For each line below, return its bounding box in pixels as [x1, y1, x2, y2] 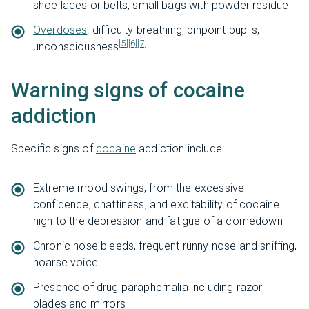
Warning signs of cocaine [11, 77, 245, 102]
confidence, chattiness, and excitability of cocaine [33, 197, 280, 211]
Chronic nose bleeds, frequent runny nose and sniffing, [33, 239, 297, 252]
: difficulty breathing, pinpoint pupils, [87, 23, 259, 37]
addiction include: [136, 141, 225, 155]
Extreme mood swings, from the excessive [33, 181, 245, 195]
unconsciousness [33, 39, 119, 53]
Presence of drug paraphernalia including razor [33, 280, 263, 294]
